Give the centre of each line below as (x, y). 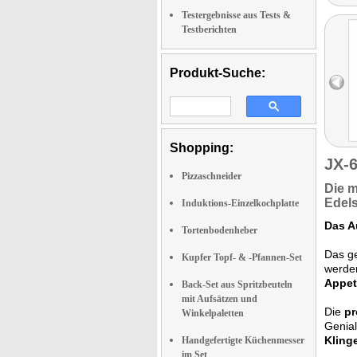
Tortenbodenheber (220, 230)
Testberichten (209, 29)
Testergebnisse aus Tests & (236, 15)
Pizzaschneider (212, 176)
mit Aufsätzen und (220, 299)
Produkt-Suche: (218, 73)
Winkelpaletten (213, 313)
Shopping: (202, 148)
